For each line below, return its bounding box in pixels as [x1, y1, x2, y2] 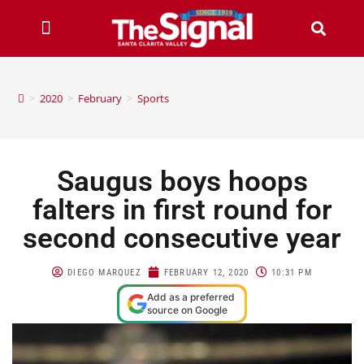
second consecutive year [23, 221, 341, 255]
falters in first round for [32, 193, 332, 227]
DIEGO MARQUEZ [67, 266, 141, 278]
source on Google [147, 303, 227, 316]
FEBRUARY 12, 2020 [163, 266, 249, 278]
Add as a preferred [147, 290, 235, 303]
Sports [137, 90, 170, 106]
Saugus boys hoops [56, 164, 308, 198]
